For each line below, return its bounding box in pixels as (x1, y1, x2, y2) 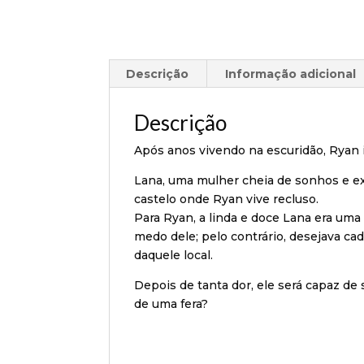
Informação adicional (225, 67, 357, 81)
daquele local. (134, 248, 214, 262)
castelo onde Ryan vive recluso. (134, 192, 319, 206)
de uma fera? (134, 297, 209, 311)
